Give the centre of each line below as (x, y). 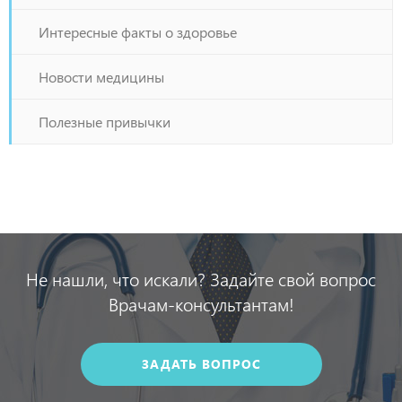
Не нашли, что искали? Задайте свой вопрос (201, 278)
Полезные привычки (105, 122)
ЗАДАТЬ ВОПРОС (201, 364)
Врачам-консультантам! (201, 303)
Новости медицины (101, 77)
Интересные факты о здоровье (138, 32)
